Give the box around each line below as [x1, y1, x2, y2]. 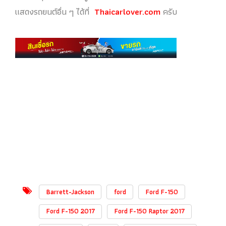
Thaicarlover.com [94, 4, 160, 19]
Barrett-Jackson [46, 186, 94, 197]
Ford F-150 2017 [46, 206, 95, 217]
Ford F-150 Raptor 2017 [114, 206, 185, 217]
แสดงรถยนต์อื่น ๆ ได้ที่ [15, 4, 94, 19]
